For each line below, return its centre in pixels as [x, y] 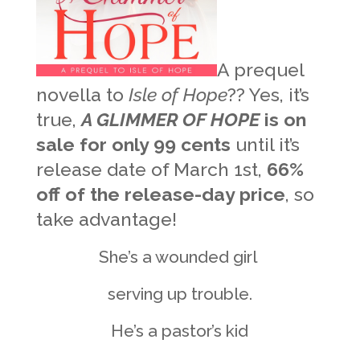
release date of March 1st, [151, 169]
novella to [82, 94]
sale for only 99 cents [133, 144]
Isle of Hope [178, 94]
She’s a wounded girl [180, 256]
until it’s [265, 144]
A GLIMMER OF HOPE [170, 119]
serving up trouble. [180, 293]
